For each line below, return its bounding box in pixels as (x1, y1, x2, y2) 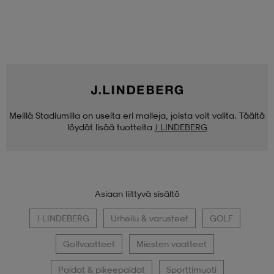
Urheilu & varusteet (111, 212, 188, 223)
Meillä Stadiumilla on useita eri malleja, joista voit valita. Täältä (9, 109, 265, 120)
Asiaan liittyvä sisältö (94, 188, 180, 199)
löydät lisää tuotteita (67, 121, 152, 132)
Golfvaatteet (63, 238, 115, 249)
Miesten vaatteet (136, 238, 207, 249)
